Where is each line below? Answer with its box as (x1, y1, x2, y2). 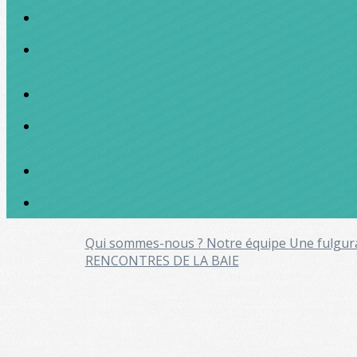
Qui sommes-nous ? (84, 234, 206, 252)
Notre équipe (206, 234, 289, 252)
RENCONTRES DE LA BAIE (84, 252, 239, 269)
